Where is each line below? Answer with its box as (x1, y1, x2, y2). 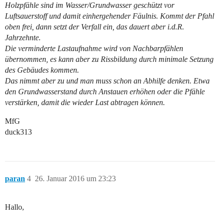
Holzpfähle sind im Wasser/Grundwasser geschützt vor (5, 1, 174, 10)
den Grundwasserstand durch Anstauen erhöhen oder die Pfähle (5, 87, 205, 96)
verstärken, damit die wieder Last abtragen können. (5, 98, 165, 107)
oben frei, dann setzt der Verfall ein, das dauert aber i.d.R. (5, 23, 184, 31)
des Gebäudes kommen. (5, 66, 79, 75)
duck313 (5, 128, 32, 137)
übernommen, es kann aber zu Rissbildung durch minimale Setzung (5, 55, 214, 64)
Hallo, (5, 203, 24, 212)
